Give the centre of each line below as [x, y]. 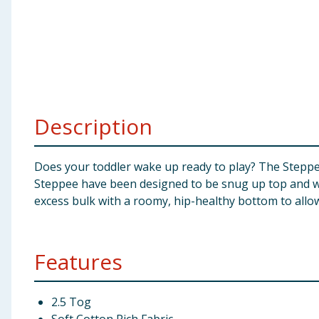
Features [78, 262]
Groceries [33, 88]
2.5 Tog [71, 302]
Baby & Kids [38, 18]
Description [93, 126]
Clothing [31, 53]
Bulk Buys [33, 122]
